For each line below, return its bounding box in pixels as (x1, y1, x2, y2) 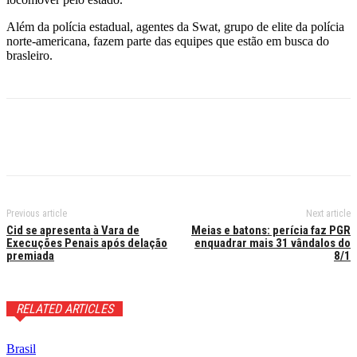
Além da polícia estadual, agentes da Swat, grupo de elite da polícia (6, 20, 344, 34)
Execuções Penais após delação (6, 236, 167, 251)
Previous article (6, 208, 67, 220)
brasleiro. (6, 49, 53, 63)
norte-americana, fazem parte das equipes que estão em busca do (6, 34, 329, 49)
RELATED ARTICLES (16, 301, 113, 317)
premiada (6, 249, 54, 264)
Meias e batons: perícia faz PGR (190, 223, 351, 238)
